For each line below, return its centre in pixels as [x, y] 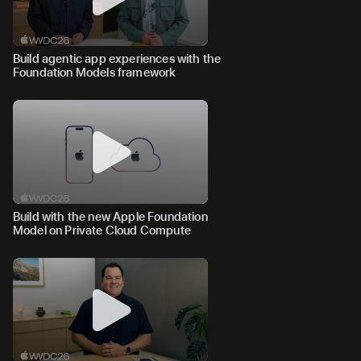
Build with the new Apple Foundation [110, 216]
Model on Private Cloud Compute [102, 230]
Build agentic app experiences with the [117, 58]
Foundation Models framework [95, 72]
